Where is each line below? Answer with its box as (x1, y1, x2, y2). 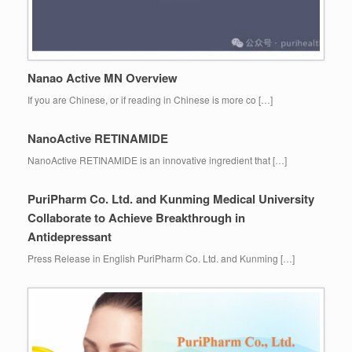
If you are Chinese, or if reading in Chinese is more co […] (27, 92, 273, 106)
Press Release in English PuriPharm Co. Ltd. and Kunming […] (27, 251, 295, 265)
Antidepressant (27, 227, 112, 245)
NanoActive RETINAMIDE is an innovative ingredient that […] (27, 152, 287, 167)
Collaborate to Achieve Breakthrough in (27, 208, 245, 226)
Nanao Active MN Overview (27, 68, 178, 86)
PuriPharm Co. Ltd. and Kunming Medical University (27, 189, 314, 207)
